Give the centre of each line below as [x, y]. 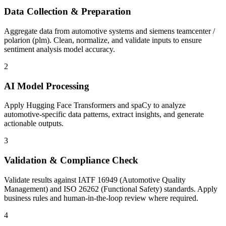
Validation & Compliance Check [71, 160]
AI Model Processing [47, 86]
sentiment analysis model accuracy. [60, 49]
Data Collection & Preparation [68, 12]
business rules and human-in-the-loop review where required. [101, 198]
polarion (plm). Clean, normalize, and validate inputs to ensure [103, 40]
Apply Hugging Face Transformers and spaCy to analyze [95, 105]
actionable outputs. [34, 124]
